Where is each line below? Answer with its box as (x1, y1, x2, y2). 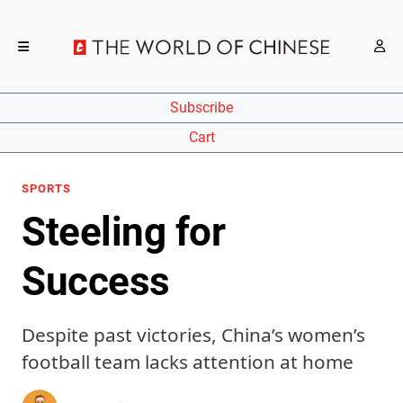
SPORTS (22, 182, 71, 195)
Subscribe (170, 99, 233, 117)
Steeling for (22, 209, 225, 255)
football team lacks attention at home (22, 349, 354, 374)
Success (22, 258, 170, 305)
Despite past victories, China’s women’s (22, 322, 365, 347)
